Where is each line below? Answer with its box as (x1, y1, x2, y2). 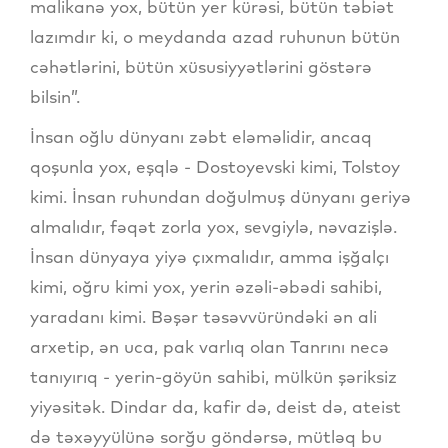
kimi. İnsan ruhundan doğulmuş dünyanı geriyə (30, 185, 411, 207)
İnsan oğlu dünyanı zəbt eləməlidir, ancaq (30, 125, 372, 147)
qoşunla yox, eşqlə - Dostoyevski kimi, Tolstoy (30, 155, 400, 177)
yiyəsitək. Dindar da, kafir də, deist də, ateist (30, 395, 401, 417)
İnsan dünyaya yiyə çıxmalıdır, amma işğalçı (30, 245, 389, 267)
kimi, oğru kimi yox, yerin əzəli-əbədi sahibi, (30, 275, 382, 297)
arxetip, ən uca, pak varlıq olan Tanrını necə (30, 335, 389, 357)
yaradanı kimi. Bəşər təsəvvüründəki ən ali (30, 305, 377, 327)
